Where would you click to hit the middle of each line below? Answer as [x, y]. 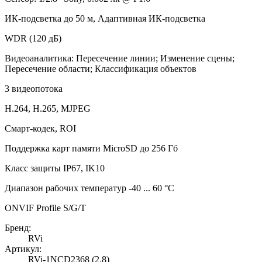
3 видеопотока [34, 88]
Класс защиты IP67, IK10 [55, 168]
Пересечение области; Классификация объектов [101, 68]
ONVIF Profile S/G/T [45, 208]
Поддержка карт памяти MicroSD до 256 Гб [91, 148]
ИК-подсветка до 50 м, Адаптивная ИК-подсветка [105, 18]
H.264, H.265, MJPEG [48, 108]
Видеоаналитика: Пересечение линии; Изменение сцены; [120, 58]
